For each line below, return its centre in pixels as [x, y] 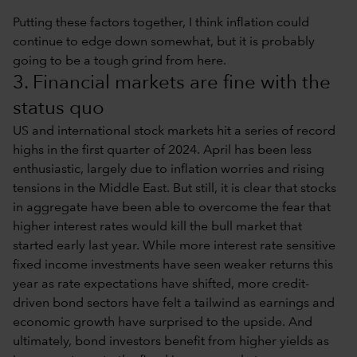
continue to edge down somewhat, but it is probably [164, 42]
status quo [59, 109]
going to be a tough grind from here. [120, 61]
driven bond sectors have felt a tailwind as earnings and [174, 303]
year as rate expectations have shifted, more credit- [161, 284]
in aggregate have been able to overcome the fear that [172, 208]
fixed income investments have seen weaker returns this [173, 265]
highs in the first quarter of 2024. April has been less [162, 150]
